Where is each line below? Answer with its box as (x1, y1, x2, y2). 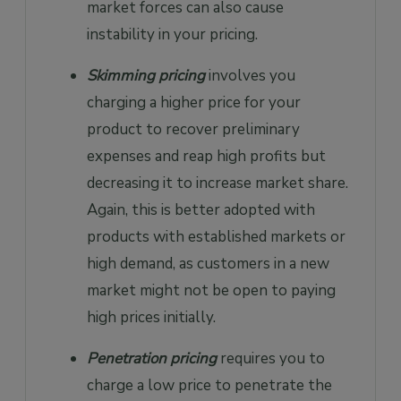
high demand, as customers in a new (87, 252, 329, 274)
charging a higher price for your (87, 91, 301, 113)
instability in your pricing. (87, 23, 258, 45)
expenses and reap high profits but (87, 145, 326, 166)
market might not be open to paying (87, 279, 336, 301)
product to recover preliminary (87, 118, 300, 140)
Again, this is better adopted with (87, 199, 315, 220)
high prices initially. (87, 306, 216, 328)
